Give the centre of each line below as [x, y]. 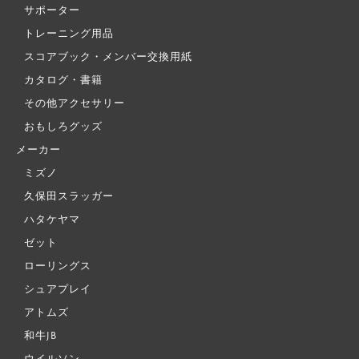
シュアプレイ [58, 289]
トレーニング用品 [69, 33]
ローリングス [58, 266]
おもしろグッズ [63, 126]
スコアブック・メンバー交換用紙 [108, 56]
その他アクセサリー [75, 103]
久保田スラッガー [69, 196]
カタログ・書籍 [63, 80]
